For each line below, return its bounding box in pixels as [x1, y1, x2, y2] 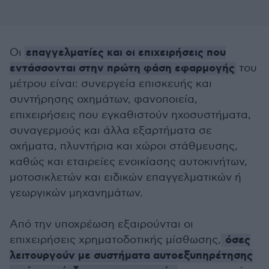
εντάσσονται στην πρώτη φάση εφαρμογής [10, 61, 235, 76]
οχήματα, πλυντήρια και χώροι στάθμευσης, [10, 140, 238, 153]
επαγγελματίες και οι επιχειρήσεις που [26, 46, 226, 60]
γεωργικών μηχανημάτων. [10, 187, 143, 199]
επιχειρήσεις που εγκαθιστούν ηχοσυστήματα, [10, 109, 251, 121]
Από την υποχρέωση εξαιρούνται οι [10, 218, 193, 231]
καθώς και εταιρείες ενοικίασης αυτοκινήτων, [10, 156, 247, 168]
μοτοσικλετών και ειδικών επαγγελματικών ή [10, 171, 241, 184]
